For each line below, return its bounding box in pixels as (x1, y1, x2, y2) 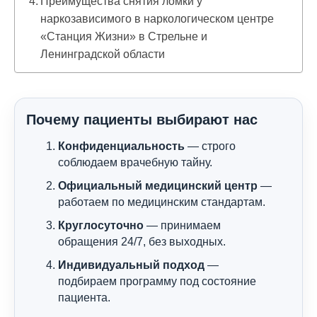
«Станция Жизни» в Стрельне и (40, 30, 208, 42)
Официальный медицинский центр (58, 180, 258, 192)
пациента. (58, 292, 110, 304)
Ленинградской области (40, 48, 166, 60)
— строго (185, 140, 236, 152)
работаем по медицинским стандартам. (58, 196, 265, 208)
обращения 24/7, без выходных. (58, 236, 226, 248)
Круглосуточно (58, 219, 144, 231)
